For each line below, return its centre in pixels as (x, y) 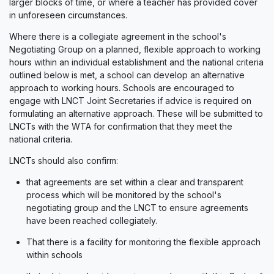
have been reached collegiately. (92, 220)
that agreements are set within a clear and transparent (135, 182)
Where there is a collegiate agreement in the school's (118, 36)
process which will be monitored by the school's (124, 195)
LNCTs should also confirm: (64, 161)
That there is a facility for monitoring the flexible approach (143, 242)
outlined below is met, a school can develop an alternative (127, 75)
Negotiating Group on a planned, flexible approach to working (135, 49)
